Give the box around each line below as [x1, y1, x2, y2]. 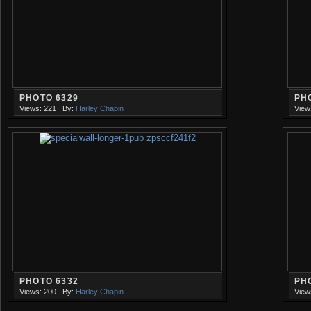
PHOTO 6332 [19, 276, 79, 286]
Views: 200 [19, 287, 56, 296]
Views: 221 [19, 103, 56, 112]
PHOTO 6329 [19, 92, 79, 103]
